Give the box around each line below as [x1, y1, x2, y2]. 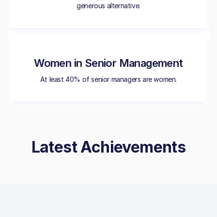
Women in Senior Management [34, 57, 183, 69]
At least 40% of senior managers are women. [40, 75, 177, 83]
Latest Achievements [31, 138, 186, 156]
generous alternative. [77, 1, 140, 10]
